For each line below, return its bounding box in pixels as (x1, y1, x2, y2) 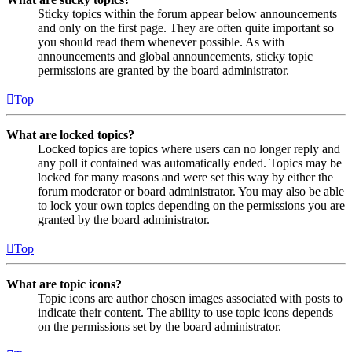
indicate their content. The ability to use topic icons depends (38, 306, 333, 320)
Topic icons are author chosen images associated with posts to (38, 291, 343, 306)
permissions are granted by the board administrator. (38, 64, 289, 78)
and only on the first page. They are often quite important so (38, 21, 334, 35)
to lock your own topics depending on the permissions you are (38, 199, 345, 213)
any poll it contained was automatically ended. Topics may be (38, 156, 342, 170)
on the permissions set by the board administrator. (38, 320, 281, 334)
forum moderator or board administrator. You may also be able (38, 185, 344, 199)
